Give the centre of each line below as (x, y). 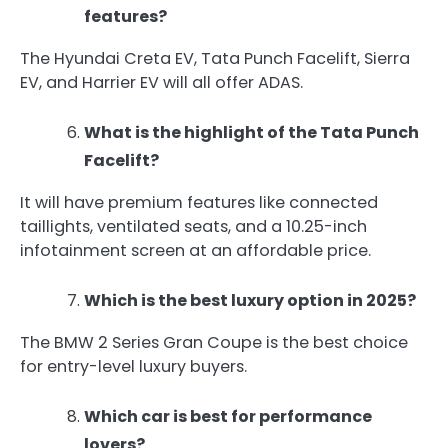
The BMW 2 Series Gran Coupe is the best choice (214, 343)
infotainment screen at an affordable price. (195, 250)
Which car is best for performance (228, 417)
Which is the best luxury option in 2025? (250, 301)
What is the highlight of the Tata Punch (251, 132)
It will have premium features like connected (199, 202)
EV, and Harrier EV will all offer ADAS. (161, 82)
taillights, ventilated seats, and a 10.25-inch (193, 226)
